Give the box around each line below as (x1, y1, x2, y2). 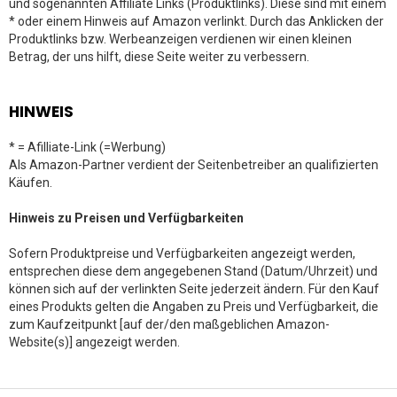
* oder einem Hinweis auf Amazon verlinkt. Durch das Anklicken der (9, 14, 384, 28)
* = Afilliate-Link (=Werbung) (9, 140, 166, 154)
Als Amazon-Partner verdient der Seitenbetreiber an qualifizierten (9, 158, 378, 172)
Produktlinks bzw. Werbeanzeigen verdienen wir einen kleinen (9, 32, 352, 46)
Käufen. (9, 175, 52, 190)
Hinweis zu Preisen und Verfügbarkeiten (9, 211, 244, 225)
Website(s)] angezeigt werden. (9, 335, 180, 349)
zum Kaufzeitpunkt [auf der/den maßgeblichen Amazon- (9, 317, 330, 331)
